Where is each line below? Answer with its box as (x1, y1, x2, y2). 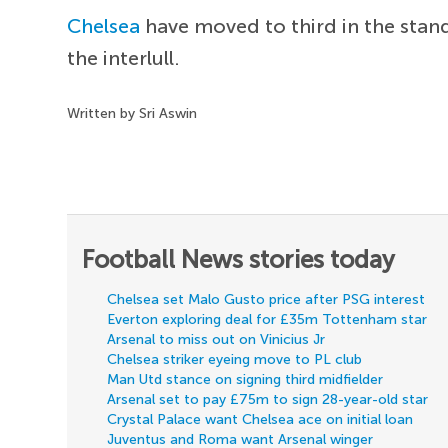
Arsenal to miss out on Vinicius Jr (107, 330, 326, 348)
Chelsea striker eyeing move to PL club (107, 350, 363, 368)
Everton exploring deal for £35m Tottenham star (107, 310, 428, 328)
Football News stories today (82, 244, 396, 274)
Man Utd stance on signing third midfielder (107, 370, 384, 388)
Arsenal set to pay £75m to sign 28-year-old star (107, 390, 429, 408)
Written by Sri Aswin (67, 104, 198, 122)
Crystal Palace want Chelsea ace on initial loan (107, 410, 414, 428)
